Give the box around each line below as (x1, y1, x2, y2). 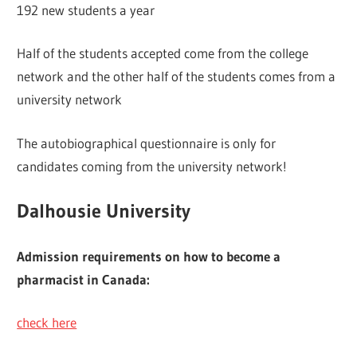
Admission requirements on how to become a (17, 247, 281, 265)
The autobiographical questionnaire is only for (17, 134, 277, 151)
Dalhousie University (17, 199, 199, 223)
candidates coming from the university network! (17, 157, 288, 175)
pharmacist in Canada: (17, 270, 151, 288)
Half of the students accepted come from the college (17, 45, 309, 62)
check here (17, 314, 77, 331)
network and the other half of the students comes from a (17, 68, 336, 85)
